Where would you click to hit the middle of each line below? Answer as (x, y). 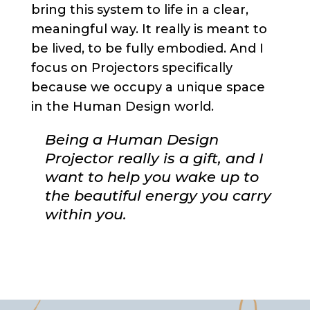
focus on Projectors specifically (131, 67)
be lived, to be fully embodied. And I (147, 48)
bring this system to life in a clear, (139, 9)
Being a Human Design (131, 139)
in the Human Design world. (122, 106)
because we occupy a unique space (148, 87)
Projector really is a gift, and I (154, 158)
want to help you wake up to (152, 176)
